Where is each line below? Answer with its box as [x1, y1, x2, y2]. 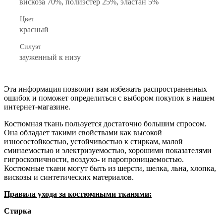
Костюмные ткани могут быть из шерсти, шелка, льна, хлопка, [4, 164, 216, 173]
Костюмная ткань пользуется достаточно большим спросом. [4, 119, 207, 128]
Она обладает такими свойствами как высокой [4, 128, 162, 137]
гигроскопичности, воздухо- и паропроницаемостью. [4, 155, 184, 164]
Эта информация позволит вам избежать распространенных [4, 85, 207, 94]
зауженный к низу [19, 53, 81, 62]
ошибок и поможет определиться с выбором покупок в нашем [4, 94, 215, 103]
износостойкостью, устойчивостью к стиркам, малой [4, 137, 183, 146]
